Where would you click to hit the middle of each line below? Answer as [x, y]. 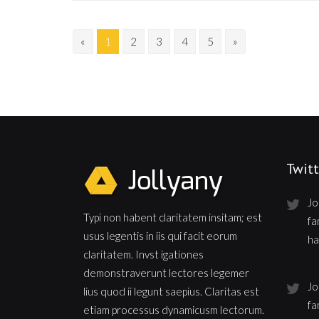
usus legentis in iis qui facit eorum [160, 236]
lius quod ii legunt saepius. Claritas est [171, 291]
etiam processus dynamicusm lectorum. [174, 310]
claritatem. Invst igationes [143, 254]
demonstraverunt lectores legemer [166, 273]
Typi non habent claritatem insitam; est [173, 217]
